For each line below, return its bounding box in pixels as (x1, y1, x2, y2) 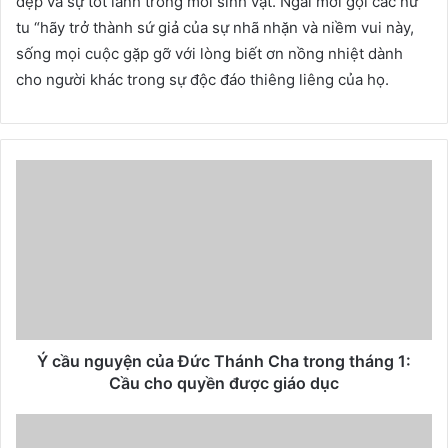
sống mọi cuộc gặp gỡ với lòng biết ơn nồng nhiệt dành (16, 43, 403, 63)
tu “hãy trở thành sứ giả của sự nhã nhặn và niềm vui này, (16, 17, 414, 37)
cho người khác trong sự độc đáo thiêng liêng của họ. (16, 69, 389, 89)
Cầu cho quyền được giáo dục (109, 372, 339, 393)
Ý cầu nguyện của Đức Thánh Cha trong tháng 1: (37, 350, 411, 371)
